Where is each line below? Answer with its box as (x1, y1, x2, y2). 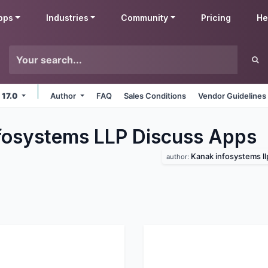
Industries (45, 13, 89, 23)
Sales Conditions (124, 91, 187, 100)
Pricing (201, 13, 232, 23)
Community (121, 13, 169, 23)
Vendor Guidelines (198, 91, 267, 100)
